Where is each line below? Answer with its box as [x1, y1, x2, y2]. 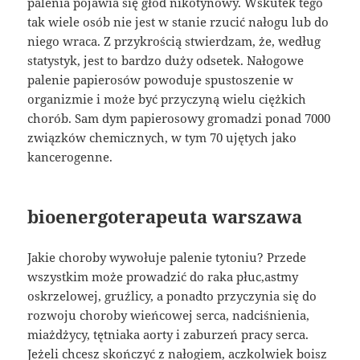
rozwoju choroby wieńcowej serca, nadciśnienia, [27, 307, 310, 324]
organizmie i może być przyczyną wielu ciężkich [27, 91, 307, 108]
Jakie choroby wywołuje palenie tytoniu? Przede [27, 249, 307, 266]
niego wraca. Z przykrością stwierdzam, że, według [27, 33, 321, 50]
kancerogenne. [27, 149, 113, 166]
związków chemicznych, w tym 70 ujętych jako [27, 129, 297, 146]
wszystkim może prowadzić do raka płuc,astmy [27, 268, 299, 285]
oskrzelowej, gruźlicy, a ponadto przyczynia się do [27, 288, 317, 305]
